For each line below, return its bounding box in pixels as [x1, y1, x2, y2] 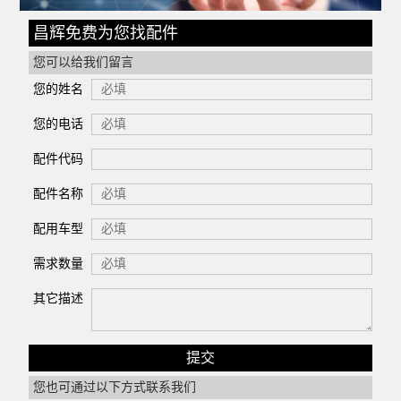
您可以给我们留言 [33, 55, 134, 69]
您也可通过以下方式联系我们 [33, 380, 197, 394]
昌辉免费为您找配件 [33, 23, 179, 42]
